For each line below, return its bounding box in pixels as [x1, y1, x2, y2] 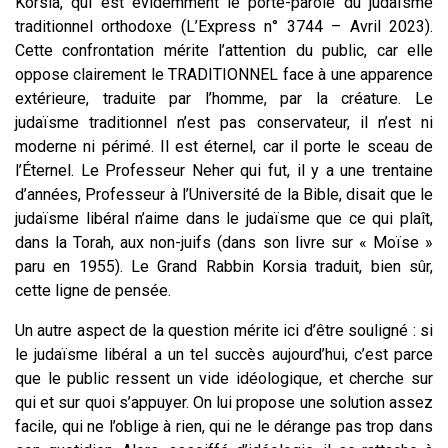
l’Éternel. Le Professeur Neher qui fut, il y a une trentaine [15, 160, 433, 180]
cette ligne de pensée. [15, 280, 171, 300]
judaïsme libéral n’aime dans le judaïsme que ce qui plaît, [15, 208, 433, 228]
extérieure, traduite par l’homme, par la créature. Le [15, 88, 433, 108]
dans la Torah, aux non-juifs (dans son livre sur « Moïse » [15, 232, 433, 252]
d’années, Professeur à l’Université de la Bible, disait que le [15, 184, 433, 204]
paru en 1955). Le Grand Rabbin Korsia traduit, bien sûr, [15, 256, 433, 276]
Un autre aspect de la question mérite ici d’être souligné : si [15, 320, 433, 340]
